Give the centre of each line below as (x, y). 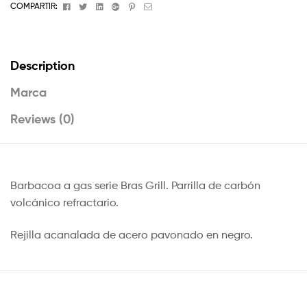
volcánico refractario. (64, 202)
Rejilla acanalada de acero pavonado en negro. (132, 235)
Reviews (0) (42, 119)
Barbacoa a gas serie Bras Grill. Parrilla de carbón (135, 185)
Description (42, 65)
